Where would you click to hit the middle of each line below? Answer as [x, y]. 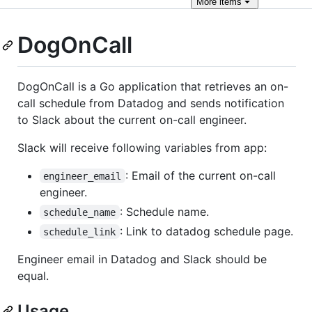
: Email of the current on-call [202, 175]
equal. [33, 275]
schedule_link [80, 232]
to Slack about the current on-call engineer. [132, 119]
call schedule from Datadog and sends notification [151, 103]
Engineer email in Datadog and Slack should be [142, 259]
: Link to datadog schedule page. [206, 231]
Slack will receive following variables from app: [142, 147]
